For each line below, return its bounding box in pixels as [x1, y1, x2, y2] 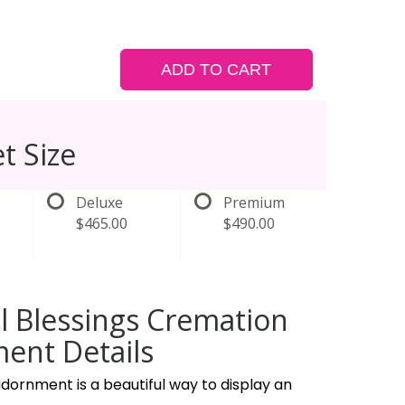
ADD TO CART [161, 61, 272, 79]
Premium [222, 193, 285, 212]
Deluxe [76, 193, 124, 212]
